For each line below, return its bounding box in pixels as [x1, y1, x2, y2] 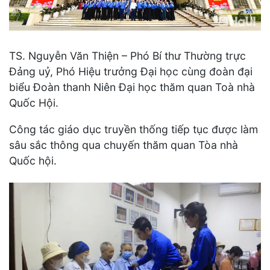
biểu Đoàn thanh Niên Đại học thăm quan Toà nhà [9, 81, 255, 94]
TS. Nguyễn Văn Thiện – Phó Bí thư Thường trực [9, 49, 246, 63]
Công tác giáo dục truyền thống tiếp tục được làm [9, 122, 258, 136]
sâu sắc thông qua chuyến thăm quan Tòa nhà [9, 138, 238, 151]
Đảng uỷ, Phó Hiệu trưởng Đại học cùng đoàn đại [9, 65, 253, 78]
